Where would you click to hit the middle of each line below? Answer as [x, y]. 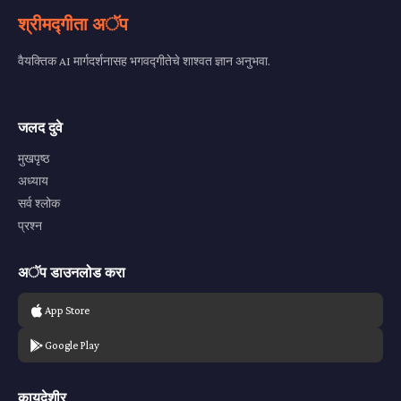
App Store [67, 310]
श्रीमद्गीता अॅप [73, 25]
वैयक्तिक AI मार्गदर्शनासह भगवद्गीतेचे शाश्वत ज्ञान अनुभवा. [144, 61]
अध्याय [33, 181]
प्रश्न [30, 226]
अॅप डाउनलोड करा [72, 273]
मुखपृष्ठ [34, 158]
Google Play [72, 345]
